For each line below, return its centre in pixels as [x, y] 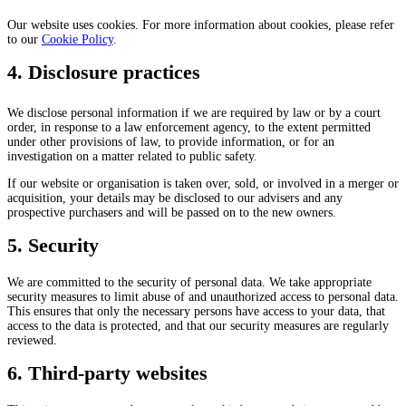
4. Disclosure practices [104, 72]
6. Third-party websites [107, 373]
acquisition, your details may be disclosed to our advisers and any [175, 198]
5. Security [53, 245]
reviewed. [32, 340]
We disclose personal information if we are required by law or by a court [194, 113]
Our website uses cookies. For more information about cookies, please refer [201, 25]
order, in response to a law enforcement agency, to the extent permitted [189, 127]
